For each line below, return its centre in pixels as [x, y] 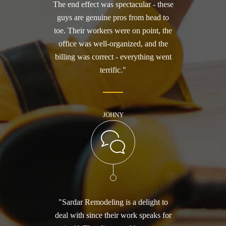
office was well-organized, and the [113, 44]
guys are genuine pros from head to [113, 18]
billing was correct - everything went [113, 57]
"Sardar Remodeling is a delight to [113, 202]
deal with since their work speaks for [113, 215]
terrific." [113, 70]
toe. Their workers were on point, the [113, 31]
